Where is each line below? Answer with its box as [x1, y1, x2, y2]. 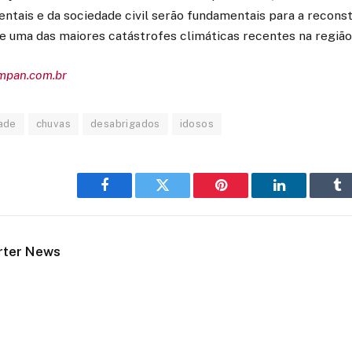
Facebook [103, 189, 159, 204]
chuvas [35, 118, 71, 130]
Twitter [161, 189, 203, 204]
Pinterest [219, 189, 269, 204]
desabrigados [90, 118, 160, 130]
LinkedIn [277, 189, 330, 204]
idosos [179, 118, 214, 130]
